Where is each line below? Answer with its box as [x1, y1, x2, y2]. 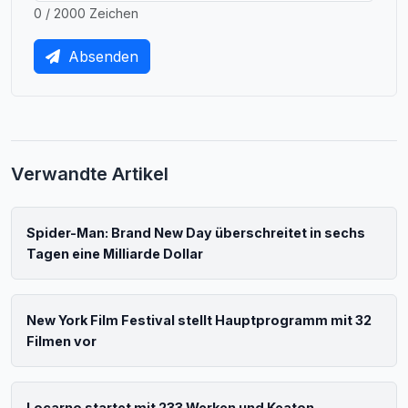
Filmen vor [26, 332, 97, 349]
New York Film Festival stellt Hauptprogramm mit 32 [26, 311, 372, 328]
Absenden [64, 46, 138, 66]
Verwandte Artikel [11, 162, 168, 185]
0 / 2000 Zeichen [34, 5, 138, 21]
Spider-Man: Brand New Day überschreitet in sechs [26, 224, 365, 240]
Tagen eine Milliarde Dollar [26, 245, 203, 261]
